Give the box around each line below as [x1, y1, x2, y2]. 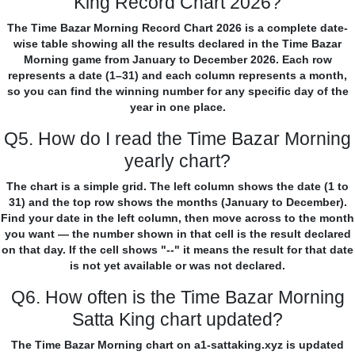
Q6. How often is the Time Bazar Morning [10, 287, 345, 308]
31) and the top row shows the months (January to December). [8, 196, 347, 209]
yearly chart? [124, 151, 231, 172]
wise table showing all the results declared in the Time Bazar [13, 37, 342, 51]
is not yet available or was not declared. [70, 259, 285, 273]
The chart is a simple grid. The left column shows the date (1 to [6, 180, 349, 193]
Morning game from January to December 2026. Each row [23, 53, 332, 67]
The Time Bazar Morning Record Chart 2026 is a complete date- [7, 21, 348, 35]
